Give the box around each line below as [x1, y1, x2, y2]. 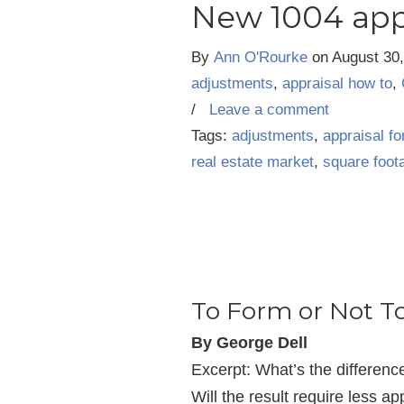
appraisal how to [282, 75, 392, 92]
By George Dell [191, 334, 308, 352]
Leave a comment [209, 101, 329, 118]
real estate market [191, 153, 314, 170]
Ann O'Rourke [214, 49, 308, 66]
